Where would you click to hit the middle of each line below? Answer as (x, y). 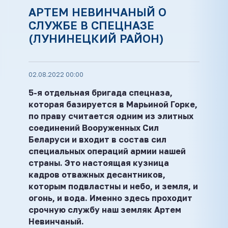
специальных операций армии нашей (107, 151)
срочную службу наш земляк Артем (105, 210)
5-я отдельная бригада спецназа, (101, 93)
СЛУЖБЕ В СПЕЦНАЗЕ (91, 25)
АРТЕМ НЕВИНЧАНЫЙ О (97, 12)
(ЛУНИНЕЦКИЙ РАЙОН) (96, 38)
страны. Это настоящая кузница (99, 163)
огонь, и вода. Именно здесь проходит (110, 198)
